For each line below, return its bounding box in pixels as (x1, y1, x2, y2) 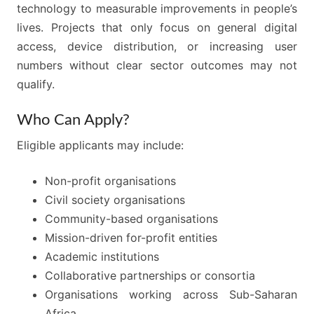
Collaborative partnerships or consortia (45, 268, 255, 283)
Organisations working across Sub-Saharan (45, 287, 297, 302)
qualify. (17, 77, 55, 92)
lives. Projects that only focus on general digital (17, 20, 297, 35)
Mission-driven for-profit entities (45, 231, 217, 245)
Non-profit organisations (45, 174, 176, 189)
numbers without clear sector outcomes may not (17, 58, 297, 73)
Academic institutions (45, 250, 159, 264)
